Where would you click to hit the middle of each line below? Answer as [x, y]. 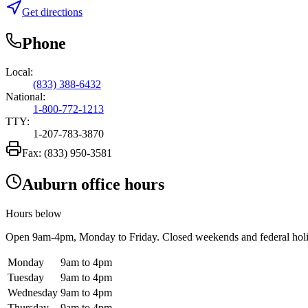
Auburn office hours [93, 185]
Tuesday [26, 278]
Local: [19, 72]
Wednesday [33, 293]
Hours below [34, 214]
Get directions [52, 12]
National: [25, 97]
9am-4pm [53, 237]
